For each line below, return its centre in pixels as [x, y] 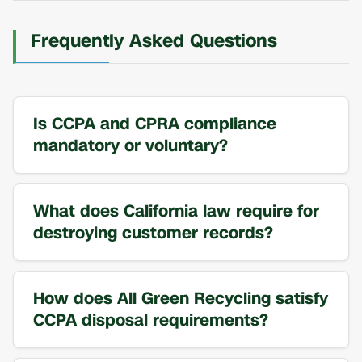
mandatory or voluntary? [130, 146]
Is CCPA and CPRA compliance [155, 124]
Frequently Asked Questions [154, 41]
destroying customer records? [153, 233]
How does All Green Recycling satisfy [181, 299]
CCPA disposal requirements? [151, 320]
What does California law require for [176, 211]
